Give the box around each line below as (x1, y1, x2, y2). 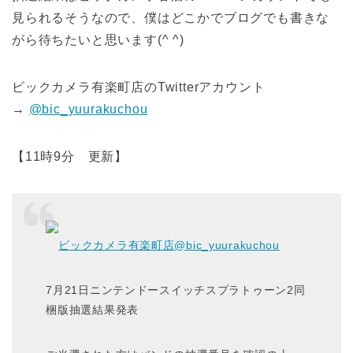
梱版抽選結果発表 (46, 303, 139, 316)
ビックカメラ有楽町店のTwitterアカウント (12, 80, 266, 95)
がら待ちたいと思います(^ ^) (12, 33, 184, 47)
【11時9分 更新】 (12, 150, 128, 164)
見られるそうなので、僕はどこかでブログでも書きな (12, 11, 330, 25)
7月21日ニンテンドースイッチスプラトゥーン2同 (46, 283, 306, 296)
